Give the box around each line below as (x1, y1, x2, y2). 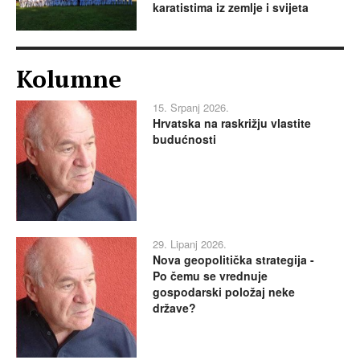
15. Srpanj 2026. (153, 100, 229, 116)
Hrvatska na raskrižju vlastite (153, 115, 311, 132)
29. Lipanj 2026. (153, 236, 227, 252)
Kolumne (16, 63, 121, 96)
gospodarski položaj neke (153, 284, 295, 301)
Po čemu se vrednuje (153, 268, 268, 284)
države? (153, 300, 196, 317)
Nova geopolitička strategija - (153, 252, 314, 268)
